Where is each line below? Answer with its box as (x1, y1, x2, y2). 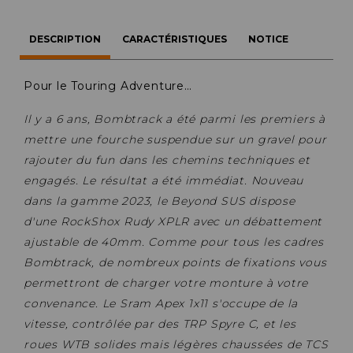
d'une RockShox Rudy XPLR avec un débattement (24, 214, 323, 229)
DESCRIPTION (29, 32, 101, 45)
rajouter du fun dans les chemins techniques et (24, 152, 310, 167)
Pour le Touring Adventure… (24, 78, 192, 93)
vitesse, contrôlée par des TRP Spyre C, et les (24, 316, 296, 331)
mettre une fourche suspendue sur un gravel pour (24, 132, 327, 147)
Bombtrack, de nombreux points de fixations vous (24, 255, 327, 269)
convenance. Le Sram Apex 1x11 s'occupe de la (24, 295, 299, 310)
